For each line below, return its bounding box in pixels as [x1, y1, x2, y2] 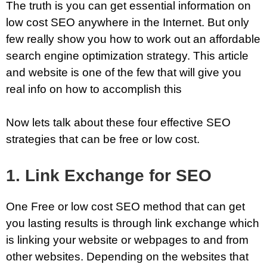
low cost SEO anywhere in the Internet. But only [6, 15, 249, 29]
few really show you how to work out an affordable [6, 32, 260, 45]
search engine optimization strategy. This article [6, 49, 249, 62]
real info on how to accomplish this [6, 82, 182, 95]
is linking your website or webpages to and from [6, 233, 249, 246]
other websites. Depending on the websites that [6, 250, 249, 263]
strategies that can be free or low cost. [6, 133, 200, 146]
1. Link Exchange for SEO [6, 166, 212, 185]
